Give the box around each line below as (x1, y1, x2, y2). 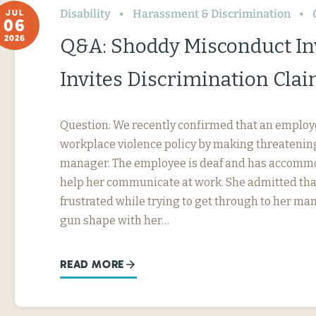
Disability (60, 6, 111, 20)
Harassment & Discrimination (133, 6, 291, 20)
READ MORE (60, 257, 125, 271)
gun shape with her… (60, 213, 169, 227)
